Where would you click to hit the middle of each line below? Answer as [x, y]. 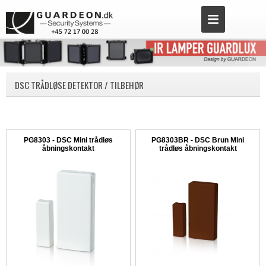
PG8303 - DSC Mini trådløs [68, 141]
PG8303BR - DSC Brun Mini [198, 141]
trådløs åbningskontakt [198, 149]
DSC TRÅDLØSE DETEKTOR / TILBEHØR [79, 86]
